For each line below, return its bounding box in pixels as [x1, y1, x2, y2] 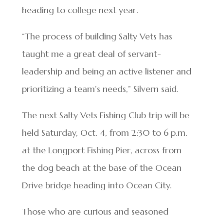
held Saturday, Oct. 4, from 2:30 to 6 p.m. [21, 127, 187, 139]
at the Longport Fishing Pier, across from [21, 145, 182, 156]
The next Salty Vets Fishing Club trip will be [21, 109, 189, 121]
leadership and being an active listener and [21, 66, 191, 77]
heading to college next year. [21, 4, 138, 16]
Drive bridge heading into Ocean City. [21, 180, 172, 191]
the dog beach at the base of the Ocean [21, 162, 182, 174]
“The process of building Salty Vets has [21, 31, 172, 42]
